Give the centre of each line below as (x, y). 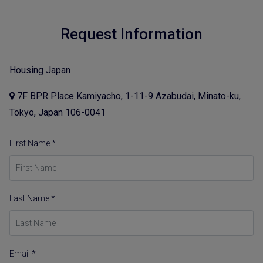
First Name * (33, 143)
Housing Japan (40, 70)
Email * (23, 253)
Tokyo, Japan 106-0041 (58, 112)
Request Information (131, 34)
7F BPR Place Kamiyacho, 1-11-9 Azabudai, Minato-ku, (128, 96)
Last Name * (32, 198)
